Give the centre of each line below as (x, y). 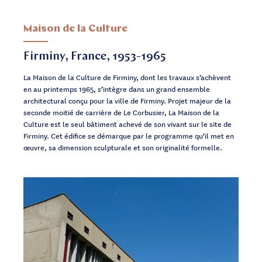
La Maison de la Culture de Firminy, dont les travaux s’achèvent (127, 77)
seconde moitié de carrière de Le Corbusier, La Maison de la (121, 112)
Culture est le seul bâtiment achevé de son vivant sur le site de (127, 124)
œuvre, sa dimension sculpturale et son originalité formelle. (123, 147)
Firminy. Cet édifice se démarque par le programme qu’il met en (129, 135)
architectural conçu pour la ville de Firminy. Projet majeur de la (127, 100)
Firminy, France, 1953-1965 (95, 57)
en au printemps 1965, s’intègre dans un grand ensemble (117, 89)
